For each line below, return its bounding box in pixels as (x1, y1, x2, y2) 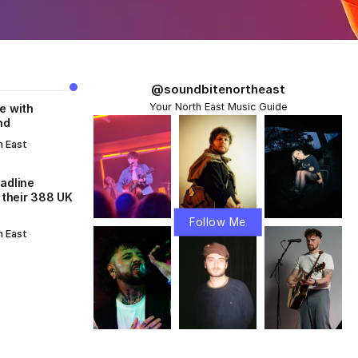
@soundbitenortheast (150, 81, 285, 97)
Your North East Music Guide (149, 100, 287, 113)
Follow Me (189, 215, 246, 229)
